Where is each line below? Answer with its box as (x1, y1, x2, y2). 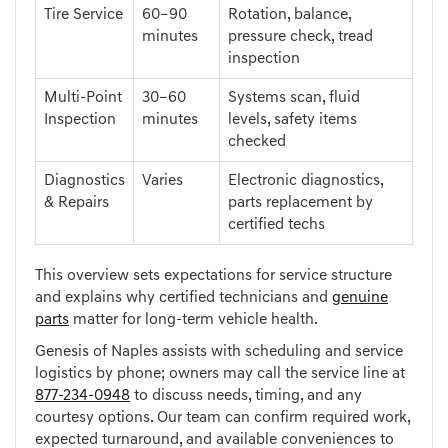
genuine (332, 290, 388, 307)
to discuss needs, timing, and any (130, 388, 362, 405)
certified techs (228, 217, 325, 234)
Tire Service (44, 7, 123, 24)
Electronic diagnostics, (228, 173, 384, 190)
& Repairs (44, 195, 109, 212)
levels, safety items (228, 112, 357, 129)
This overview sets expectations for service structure (35, 268, 392, 285)
